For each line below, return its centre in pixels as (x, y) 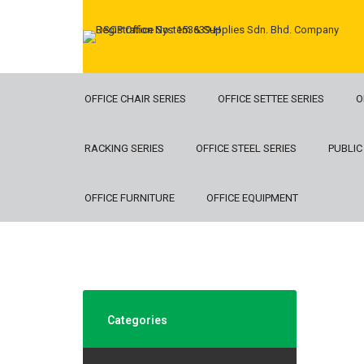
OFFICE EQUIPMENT (252, 198)
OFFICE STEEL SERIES (246, 148)
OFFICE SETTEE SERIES (271, 99)
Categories (137, 320)
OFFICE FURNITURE (130, 198)
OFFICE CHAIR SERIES (135, 99)
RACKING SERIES (124, 148)
